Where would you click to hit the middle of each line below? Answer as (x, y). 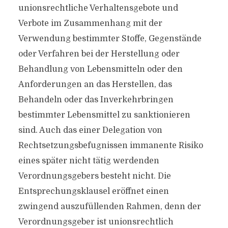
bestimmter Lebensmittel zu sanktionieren (104, 115)
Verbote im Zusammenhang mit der (90, 23)
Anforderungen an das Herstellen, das (95, 84)
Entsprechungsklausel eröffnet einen (93, 191)
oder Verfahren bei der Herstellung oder (99, 54)
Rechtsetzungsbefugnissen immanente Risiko (110, 146)
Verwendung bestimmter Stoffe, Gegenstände (110, 39)
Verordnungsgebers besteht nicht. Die (94, 176)
